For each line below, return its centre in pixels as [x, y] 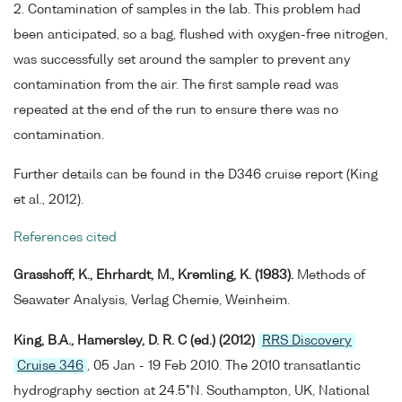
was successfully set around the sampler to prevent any [182, 60]
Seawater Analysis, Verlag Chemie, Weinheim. [152, 301]
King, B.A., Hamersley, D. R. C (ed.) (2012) [134, 341]
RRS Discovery [307, 341]
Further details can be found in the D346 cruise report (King [196, 175]
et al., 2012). [48, 201]
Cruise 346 [50, 366]
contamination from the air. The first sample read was [176, 85]
